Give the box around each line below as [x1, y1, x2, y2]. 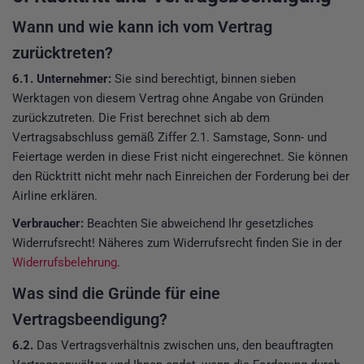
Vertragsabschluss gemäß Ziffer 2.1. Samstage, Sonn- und [12, 129, 327, 145]
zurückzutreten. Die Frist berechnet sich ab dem [12, 110, 270, 125]
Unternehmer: [37, 71, 111, 86]
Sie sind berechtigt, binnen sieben [111, 71, 296, 86]
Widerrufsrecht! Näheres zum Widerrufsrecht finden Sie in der [12, 235, 342, 250]
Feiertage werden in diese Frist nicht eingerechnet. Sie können [12, 149, 348, 164]
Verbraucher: [12, 215, 84, 231]
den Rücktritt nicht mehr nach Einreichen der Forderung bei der [12, 168, 349, 184]
